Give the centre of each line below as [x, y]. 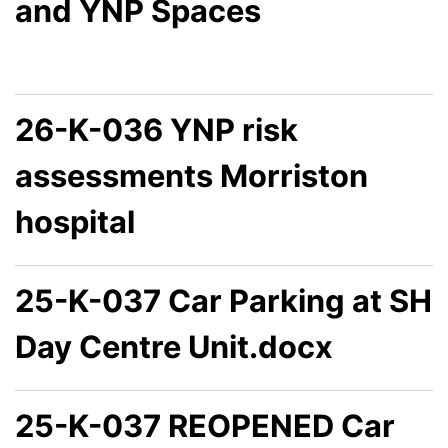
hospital [75, 221]
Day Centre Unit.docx [174, 346]
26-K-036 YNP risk [156, 129]
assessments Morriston [191, 175]
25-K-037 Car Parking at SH [223, 300]
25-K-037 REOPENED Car [205, 425]
